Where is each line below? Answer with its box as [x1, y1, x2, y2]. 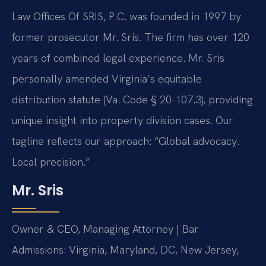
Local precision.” [12, 155, 90, 169]
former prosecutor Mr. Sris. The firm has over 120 [12, 30, 249, 45]
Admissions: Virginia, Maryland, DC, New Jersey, [12, 242, 239, 256]
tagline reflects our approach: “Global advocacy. [12, 134, 239, 148]
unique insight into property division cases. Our [12, 113, 233, 128]
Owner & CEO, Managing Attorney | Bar [12, 221, 199, 236]
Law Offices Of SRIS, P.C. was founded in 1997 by [12, 9, 241, 24]
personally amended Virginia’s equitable [12, 72, 202, 86]
